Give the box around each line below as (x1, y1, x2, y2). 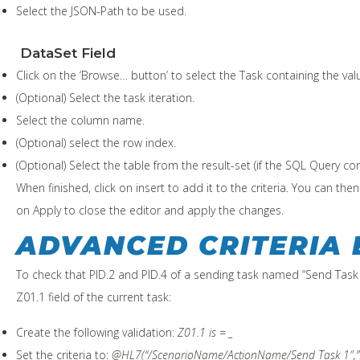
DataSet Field (16, 44, 116, 61)
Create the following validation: (16, 324, 178, 340)
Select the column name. (16, 112, 145, 128)
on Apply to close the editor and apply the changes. (16, 202, 284, 218)
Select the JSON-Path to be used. (16, 2, 186, 18)
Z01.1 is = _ (178, 324, 233, 340)
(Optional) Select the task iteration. (16, 89, 194, 105)
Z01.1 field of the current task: (16, 288, 171, 305)
